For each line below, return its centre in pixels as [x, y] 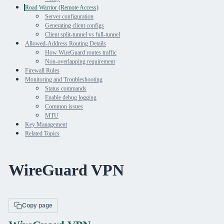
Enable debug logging [71, 98]
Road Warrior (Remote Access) [62, 8]
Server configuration [69, 17]
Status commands [66, 89]
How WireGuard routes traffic [81, 53]
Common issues [64, 107]
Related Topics [42, 134]
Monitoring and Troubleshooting [64, 80]
